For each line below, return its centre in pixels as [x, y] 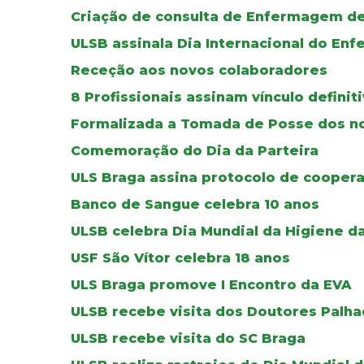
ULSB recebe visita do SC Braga [188, 338]
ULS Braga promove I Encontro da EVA [211, 284]
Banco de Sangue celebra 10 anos [195, 204]
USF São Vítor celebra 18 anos [180, 258]
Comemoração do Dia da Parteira [195, 150]
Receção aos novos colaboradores [199, 70]
